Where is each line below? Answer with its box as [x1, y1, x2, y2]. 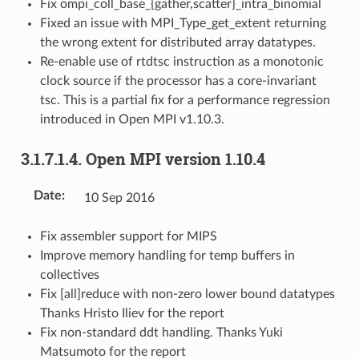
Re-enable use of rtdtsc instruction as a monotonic [39, 54, 324, 68]
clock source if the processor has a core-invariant [39, 74, 317, 87]
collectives [39, 268, 99, 281]
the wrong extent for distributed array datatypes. [39, 35, 316, 49]
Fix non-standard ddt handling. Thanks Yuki [39, 325, 283, 339]
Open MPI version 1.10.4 [85, 147, 265, 169]
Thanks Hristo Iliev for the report [39, 306, 224, 320]
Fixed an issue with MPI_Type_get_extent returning [39, 16, 326, 30]
